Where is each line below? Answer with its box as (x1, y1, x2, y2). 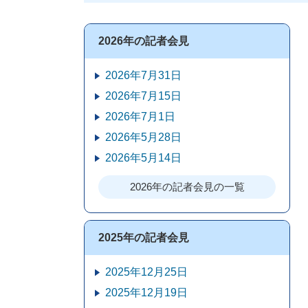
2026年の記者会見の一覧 (129, 181, 245, 192)
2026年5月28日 (105, 131, 181, 143)
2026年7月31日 (105, 69, 181, 81)
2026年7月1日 (105, 111, 175, 122)
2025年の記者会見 (98, 232, 189, 243)
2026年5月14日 (105, 152, 181, 164)
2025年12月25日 (105, 266, 188, 278)
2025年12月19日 (105, 287, 188, 298)
